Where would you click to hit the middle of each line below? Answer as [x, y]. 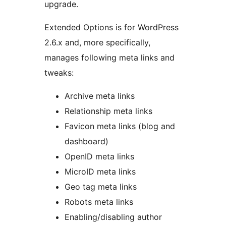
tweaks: [59, 73]
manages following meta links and [109, 58]
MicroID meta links [100, 172]
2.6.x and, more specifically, [97, 43]
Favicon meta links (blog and [120, 126]
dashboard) [87, 142]
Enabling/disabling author [113, 217]
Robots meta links [99, 202]
